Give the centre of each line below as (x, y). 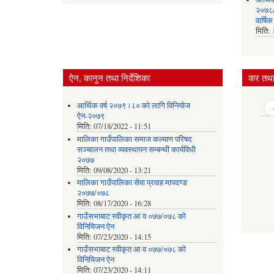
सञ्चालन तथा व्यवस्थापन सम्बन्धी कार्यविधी (136, 149)
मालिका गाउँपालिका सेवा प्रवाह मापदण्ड (132, 183)
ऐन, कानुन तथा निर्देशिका (109, 77)
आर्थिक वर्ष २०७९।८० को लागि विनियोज (133, 106)
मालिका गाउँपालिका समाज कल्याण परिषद (134, 139)
